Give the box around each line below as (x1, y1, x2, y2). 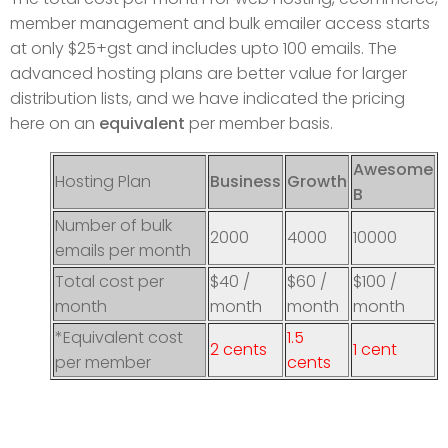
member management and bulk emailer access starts (10, 12, 430, 36)
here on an (10, 112, 99, 136)
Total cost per (55, 270, 164, 294)
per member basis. (189, 112, 333, 136)
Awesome (353, 158, 433, 182)
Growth (287, 170, 347, 194)
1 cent (353, 338, 397, 362)
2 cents (210, 338, 267, 362)
